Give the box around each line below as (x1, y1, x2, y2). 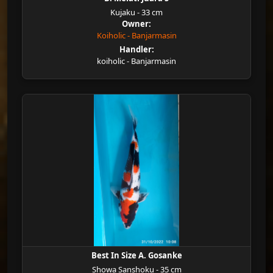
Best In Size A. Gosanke (91, 250, 182, 261)
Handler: (119, 44, 154, 55)
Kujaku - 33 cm (110, 7, 163, 18)
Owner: (122, 18, 151, 29)
